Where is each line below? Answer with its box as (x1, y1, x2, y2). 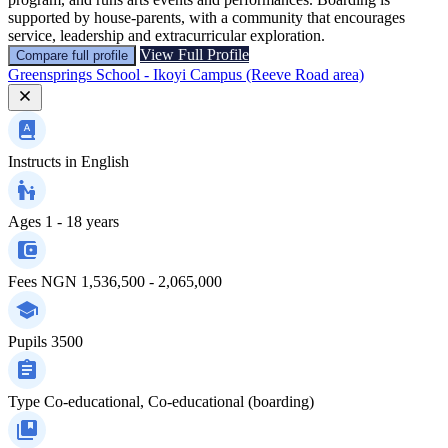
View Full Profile (140, 45, 249, 63)
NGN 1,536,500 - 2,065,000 (41, 272, 222, 290)
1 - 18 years (45, 212, 119, 230)
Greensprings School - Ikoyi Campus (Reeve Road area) (8, 65, 364, 83)
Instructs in (8, 152, 77, 170)
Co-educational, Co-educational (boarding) (44, 392, 314, 410)
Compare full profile (16, 47, 128, 63)
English (81, 152, 129, 170)
